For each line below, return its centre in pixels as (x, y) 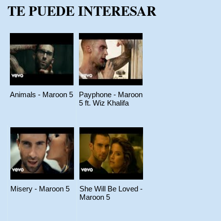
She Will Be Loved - (111, 188)
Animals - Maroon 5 (41, 94)
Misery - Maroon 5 (40, 188)
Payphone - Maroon (111, 94)
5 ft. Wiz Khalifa (104, 103)
